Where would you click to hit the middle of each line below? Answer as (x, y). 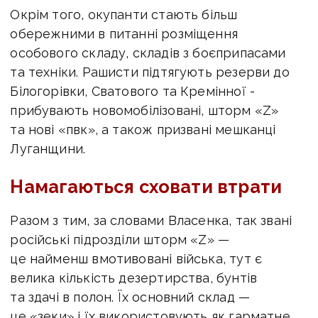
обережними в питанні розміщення (124, 33)
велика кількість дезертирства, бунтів (134, 278)
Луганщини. (48, 148)
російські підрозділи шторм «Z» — (120, 240)
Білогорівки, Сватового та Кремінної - (133, 91)
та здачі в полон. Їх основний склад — (130, 297)
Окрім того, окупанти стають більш (124, 14)
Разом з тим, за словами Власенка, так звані (151, 221)
